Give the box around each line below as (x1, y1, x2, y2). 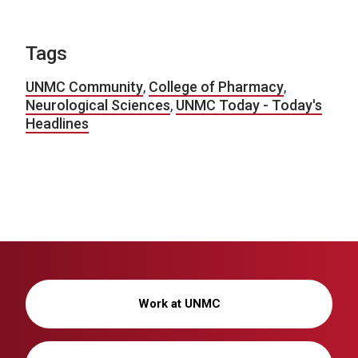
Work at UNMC (137, 296, 221, 311)
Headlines (26, 114, 89, 132)
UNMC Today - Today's (176, 96, 322, 113)
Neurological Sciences (26, 96, 170, 113)
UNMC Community (26, 78, 143, 95)
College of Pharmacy (149, 78, 284, 95)
